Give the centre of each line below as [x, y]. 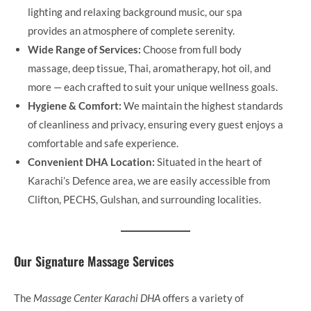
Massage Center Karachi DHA [97, 297]
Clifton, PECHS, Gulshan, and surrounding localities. [144, 199]
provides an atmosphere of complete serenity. [131, 30]
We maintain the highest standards [202, 105]
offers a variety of [202, 297]
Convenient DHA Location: [91, 161]
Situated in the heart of [208, 161]
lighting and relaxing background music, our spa [135, 11]
